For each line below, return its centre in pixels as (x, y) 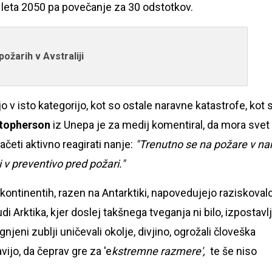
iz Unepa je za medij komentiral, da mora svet (160, 124)
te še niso (232, 251)
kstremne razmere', (160, 251)
